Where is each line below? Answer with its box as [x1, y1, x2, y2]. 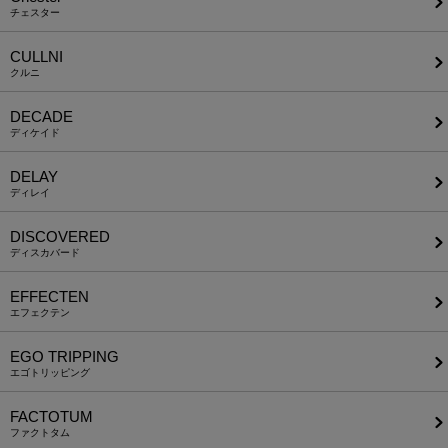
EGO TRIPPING [10, 348, 119, 366]
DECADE [10, 108, 73, 126]
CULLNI [10, 48, 63, 66]
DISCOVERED [10, 228, 110, 246]
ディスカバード [10, 247, 80, 259]
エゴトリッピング [10, 367, 90, 379]
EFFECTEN [10, 288, 89, 306]
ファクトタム [10, 427, 70, 439]
